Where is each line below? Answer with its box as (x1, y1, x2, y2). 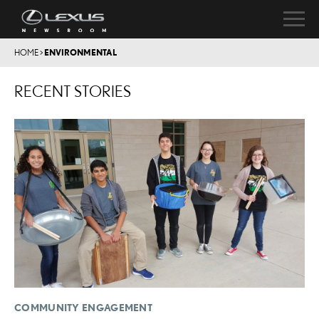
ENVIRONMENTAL (44, 48, 117, 57)
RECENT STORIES (14, 83, 131, 100)
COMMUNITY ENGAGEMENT (14, 301, 152, 313)
